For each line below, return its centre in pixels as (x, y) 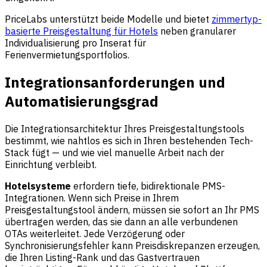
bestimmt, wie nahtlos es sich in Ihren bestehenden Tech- (129, 140)
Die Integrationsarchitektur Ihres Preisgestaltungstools (125, 128)
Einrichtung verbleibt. (51, 164)
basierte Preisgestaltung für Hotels (81, 31)
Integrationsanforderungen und (115, 82)
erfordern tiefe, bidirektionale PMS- (148, 186)
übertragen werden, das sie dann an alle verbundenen (121, 221)
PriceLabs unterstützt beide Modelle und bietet (108, 19)
